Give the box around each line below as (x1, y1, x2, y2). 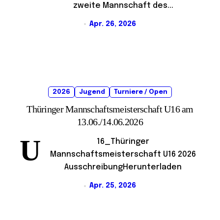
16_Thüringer (97, 137, 149, 146)
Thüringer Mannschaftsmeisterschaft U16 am (27, 104, 193, 115)
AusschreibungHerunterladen (64, 163, 182, 172)
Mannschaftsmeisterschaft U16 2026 (50, 150, 196, 159)
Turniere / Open (114, 89, 167, 96)
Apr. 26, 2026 (89, 20, 136, 27)
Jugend (79, 89, 105, 96)
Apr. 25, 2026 (89, 182, 136, 190)
